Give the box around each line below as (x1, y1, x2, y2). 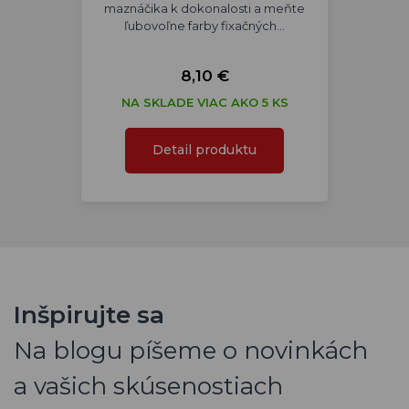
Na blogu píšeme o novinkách (14, 336, 368, 365)
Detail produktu (152, 142, 257, 158)
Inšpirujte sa (14, 300, 164, 330)
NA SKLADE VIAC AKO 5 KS (121, 95, 288, 110)
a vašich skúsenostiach (14, 372, 283, 401)
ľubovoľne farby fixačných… (124, 18, 285, 33)
